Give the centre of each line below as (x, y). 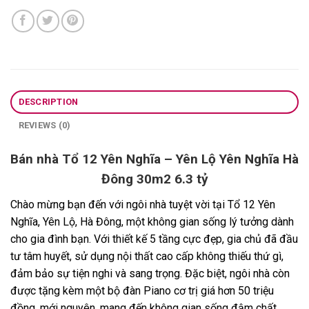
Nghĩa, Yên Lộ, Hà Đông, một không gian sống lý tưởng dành (152, 222)
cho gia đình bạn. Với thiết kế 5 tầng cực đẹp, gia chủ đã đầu (154, 239)
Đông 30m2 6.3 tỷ (154, 179)
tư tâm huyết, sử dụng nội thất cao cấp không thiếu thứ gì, (147, 257)
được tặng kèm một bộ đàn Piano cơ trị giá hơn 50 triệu (142, 291)
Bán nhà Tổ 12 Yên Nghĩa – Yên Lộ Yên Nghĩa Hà (154, 159)
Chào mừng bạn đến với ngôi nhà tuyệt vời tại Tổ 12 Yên (143, 205)
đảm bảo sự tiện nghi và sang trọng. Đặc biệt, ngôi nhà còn (150, 274)
